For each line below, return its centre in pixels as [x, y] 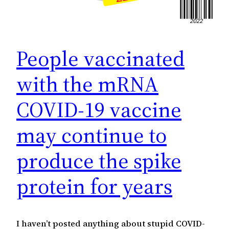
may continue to [91, 135]
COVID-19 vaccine [99, 109]
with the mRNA [87, 84]
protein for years [94, 186]
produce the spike [99, 160]
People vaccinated [100, 58]
